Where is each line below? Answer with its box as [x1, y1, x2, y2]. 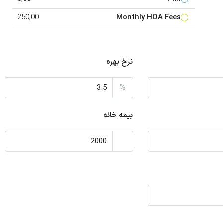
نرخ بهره [106, 56, 133, 68]
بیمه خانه [103, 110, 133, 122]
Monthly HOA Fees [116, 11, 181, 23]
